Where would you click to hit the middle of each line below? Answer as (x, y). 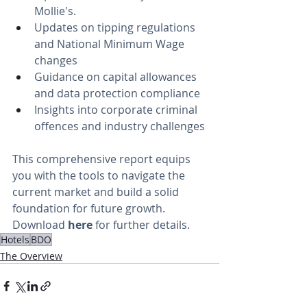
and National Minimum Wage (111, 44)
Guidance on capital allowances (117, 76)
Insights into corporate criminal (117, 109)
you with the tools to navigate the (100, 175)
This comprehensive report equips (103, 159)
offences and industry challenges (120, 126)
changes (56, 60)
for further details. (143, 224)
